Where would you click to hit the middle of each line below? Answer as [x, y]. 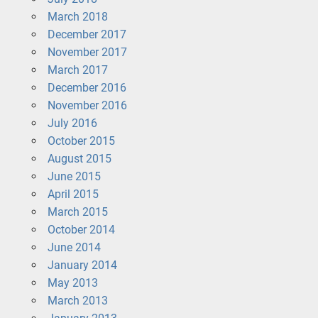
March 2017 [77, 70]
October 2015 [81, 141]
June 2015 [74, 176]
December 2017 [87, 34]
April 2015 [73, 194]
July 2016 [72, 123]
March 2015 [77, 212]
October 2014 [81, 229]
